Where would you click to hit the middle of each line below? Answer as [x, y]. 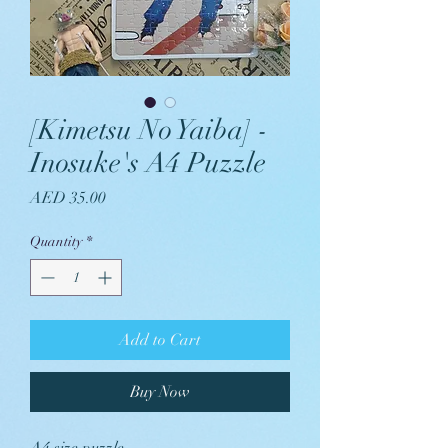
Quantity [56, 241]
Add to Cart [160, 340]
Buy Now [160, 392]
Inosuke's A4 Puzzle [148, 163]
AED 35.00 [68, 198]
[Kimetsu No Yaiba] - [149, 130]
